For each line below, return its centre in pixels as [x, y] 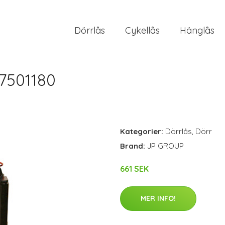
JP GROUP [165, 146]
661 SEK [134, 169]
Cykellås [142, 30]
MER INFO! [158, 198]
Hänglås [197, 30]
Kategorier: [142, 131]
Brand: [134, 146]
